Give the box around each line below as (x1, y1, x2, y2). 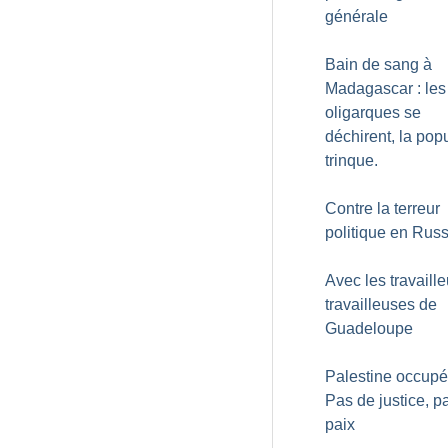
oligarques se (325, 104, 421, 121)
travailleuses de (325, 296, 437, 313)
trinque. (325, 152, 378, 169)
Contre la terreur (325, 200, 440, 217)
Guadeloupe (325, 320, 413, 337)
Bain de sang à (325, 56, 432, 73)
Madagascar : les (325, 80, 446, 97)
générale (325, 8, 388, 25)
